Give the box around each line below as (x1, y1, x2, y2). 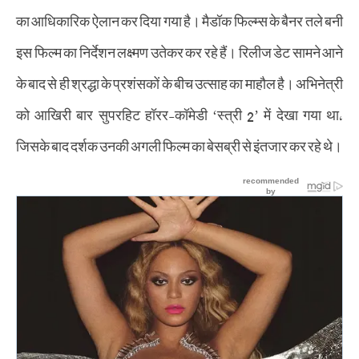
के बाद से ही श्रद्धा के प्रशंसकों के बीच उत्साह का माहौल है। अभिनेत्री (16, 65, 343, 100)
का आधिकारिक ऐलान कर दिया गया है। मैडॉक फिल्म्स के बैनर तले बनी (16, 2, 343, 38)
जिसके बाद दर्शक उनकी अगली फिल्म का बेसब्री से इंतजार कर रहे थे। (16, 127, 342, 163)
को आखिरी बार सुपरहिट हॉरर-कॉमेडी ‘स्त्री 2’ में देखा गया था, (16, 96, 343, 131)
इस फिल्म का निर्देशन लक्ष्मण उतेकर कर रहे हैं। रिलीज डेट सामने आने (16, 34, 343, 69)
